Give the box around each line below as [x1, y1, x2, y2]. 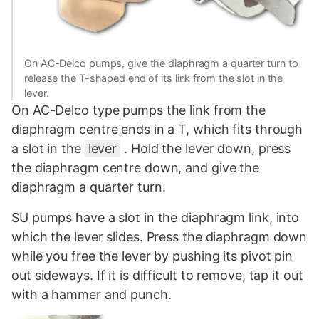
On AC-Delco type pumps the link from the [11, 103, 266, 118]
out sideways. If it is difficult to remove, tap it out [11, 268, 303, 283]
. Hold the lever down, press [120, 141, 291, 157]
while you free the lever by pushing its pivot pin [11, 249, 293, 264]
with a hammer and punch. [11, 287, 172, 303]
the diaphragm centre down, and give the [11, 160, 260, 176]
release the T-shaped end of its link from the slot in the [24, 72, 283, 85]
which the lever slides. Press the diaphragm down [11, 229, 308, 245]
